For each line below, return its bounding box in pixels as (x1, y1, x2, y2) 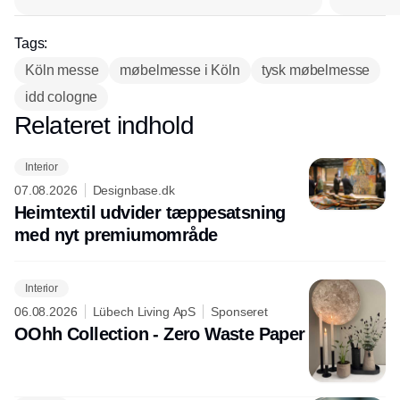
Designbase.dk (92, 183, 175, 198)
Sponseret (211, 304, 268, 320)
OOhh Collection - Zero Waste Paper (14, 324, 305, 345)
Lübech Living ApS (92, 304, 196, 320)
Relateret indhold (14, 112, 194, 140)
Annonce (175, 118, 225, 133)
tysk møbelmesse (261, 62, 371, 79)
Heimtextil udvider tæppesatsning (14, 203, 286, 223)
